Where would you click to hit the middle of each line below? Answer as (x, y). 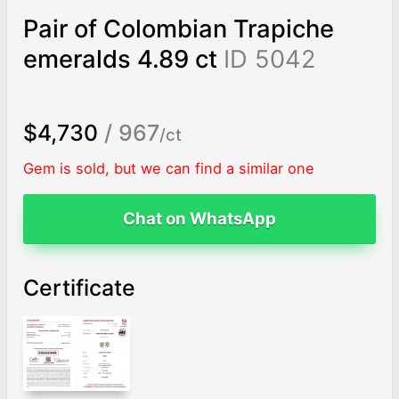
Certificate (79, 288)
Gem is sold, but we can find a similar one (168, 169)
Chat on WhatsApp (199, 219)
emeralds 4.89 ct (120, 60)
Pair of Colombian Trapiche (178, 29)
